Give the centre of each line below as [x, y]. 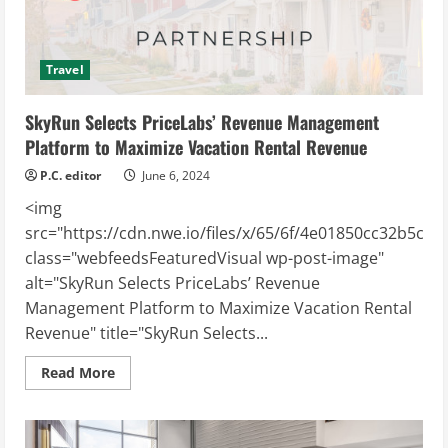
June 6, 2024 [174, 175]
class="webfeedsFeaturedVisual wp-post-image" [204, 257]
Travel [65, 69]
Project [138, 18]
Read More [78, 372]
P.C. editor [70, 175]
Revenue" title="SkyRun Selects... [146, 332]
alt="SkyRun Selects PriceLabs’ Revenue [172, 282]
